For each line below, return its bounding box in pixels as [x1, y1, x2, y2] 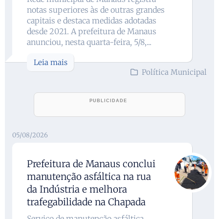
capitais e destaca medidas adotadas [27, 15, 156, 25]
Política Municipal [142, 67, 207, 77]
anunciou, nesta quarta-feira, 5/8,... [27, 37, 152, 47]
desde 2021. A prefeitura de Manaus [27, 26, 156, 36]
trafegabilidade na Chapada [27, 196, 146, 208]
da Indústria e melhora [27, 183, 127, 195]
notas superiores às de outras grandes [27, 4, 165, 15]
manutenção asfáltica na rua [27, 170, 151, 182]
